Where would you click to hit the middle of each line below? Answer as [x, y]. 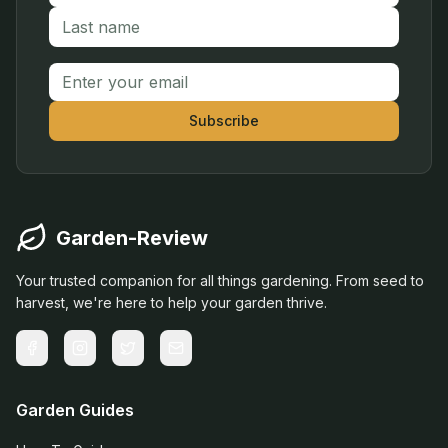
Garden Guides [75, 410]
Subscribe [224, 120]
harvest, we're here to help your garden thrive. [171, 302]
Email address [100, 74]
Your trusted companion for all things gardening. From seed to [220, 280]
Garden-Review [132, 238]
